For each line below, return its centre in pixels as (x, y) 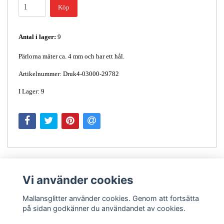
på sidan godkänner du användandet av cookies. (104, 208)
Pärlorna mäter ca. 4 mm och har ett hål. (71, 56)
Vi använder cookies (78, 180)
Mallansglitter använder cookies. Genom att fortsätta (110, 198)
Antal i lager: (37, 36)
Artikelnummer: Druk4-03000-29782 (69, 73)
